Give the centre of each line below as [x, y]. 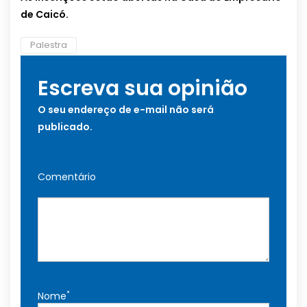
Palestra [49, 45]
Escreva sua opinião [143, 89]
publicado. [65, 127]
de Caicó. [45, 15]
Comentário [67, 177]
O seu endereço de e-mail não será [126, 110]
